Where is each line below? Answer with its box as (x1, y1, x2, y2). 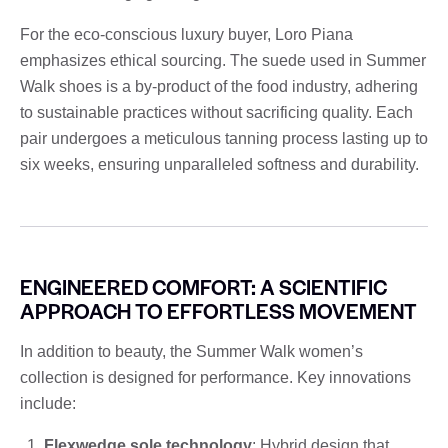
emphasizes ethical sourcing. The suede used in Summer (20, 51, 426, 69)
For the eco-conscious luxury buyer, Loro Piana (20, 25, 353, 43)
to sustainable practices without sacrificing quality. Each (20, 103, 413, 121)
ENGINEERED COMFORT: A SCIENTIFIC (20, 271, 387, 301)
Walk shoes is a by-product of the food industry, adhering (20, 77, 418, 95)
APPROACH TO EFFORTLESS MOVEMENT (20, 295, 417, 325)
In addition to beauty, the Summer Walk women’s (20, 342, 363, 360)
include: (20, 394, 76, 412)
